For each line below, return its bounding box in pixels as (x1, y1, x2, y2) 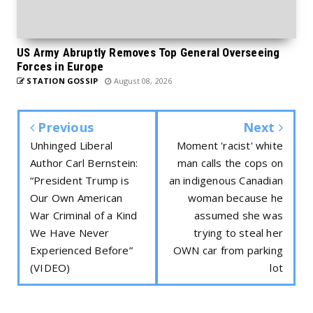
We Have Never (30, 225, 110, 240)
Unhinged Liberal (30, 138, 113, 152)
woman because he (187, 190, 283, 205)
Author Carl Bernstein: (30, 155, 138, 170)
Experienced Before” (30, 242, 133, 257)
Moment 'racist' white (176, 138, 283, 152)
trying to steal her (194, 225, 283, 240)
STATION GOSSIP (24, 75, 99, 86)
